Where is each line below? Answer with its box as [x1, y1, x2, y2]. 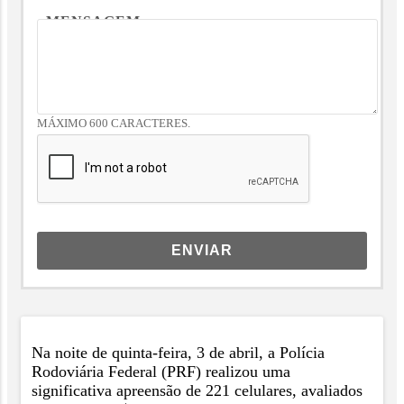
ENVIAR [171, 243, 233, 259]
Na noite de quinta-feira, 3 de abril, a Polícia [32, 343, 325, 362]
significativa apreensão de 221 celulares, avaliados [32, 381, 363, 399]
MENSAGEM [46, 14, 141, 30]
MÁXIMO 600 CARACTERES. [37, 117, 190, 131]
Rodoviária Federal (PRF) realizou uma [32, 362, 290, 381]
